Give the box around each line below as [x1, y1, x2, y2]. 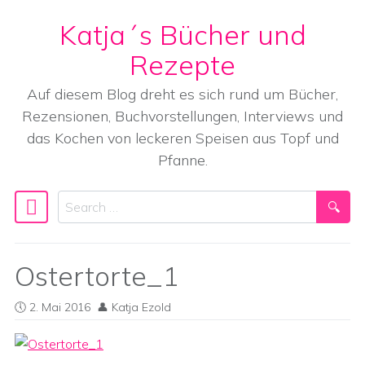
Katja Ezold [112, 300, 171, 314]
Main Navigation [14, 202, 183, 231]
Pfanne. [157, 151, 208, 169]
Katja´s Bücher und [59, 17, 306, 51]
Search [57, 192, 98, 209]
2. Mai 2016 [29, 300, 90, 314]
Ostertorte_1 [15, 258, 178, 292]
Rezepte [130, 47, 235, 81]
